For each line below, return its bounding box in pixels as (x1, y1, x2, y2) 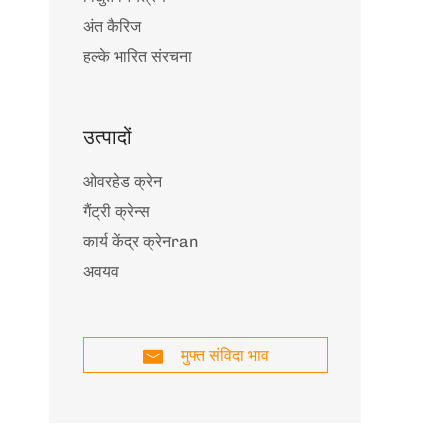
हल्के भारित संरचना (83, 47, 192, 66)
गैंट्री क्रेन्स (83, 202, 150, 221)
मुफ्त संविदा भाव (176, 346, 269, 365)
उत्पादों (83, 125, 132, 149)
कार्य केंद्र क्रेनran (83, 232, 199, 251)
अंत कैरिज (83, 17, 141, 36)
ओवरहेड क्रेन (83, 172, 162, 191)
